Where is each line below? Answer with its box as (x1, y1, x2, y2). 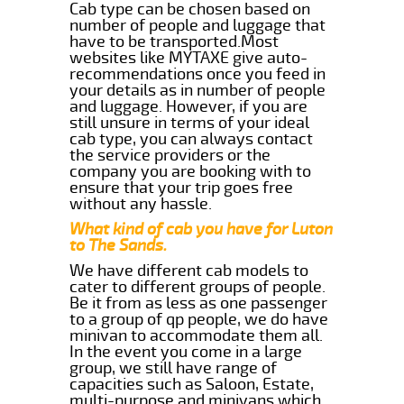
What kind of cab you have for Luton (69, 218, 334, 239)
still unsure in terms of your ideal (69, 112, 310, 133)
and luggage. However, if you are (69, 96, 308, 116)
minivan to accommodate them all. (69, 325, 324, 345)
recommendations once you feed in (69, 63, 326, 84)
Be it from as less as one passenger (69, 292, 328, 313)
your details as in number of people (69, 79, 326, 100)
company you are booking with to (69, 161, 312, 181)
